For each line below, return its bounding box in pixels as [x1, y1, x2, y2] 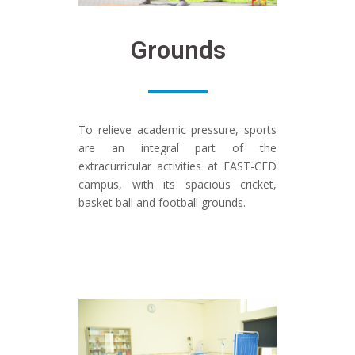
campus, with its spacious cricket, [78, 176, 277, 192]
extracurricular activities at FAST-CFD [78, 158, 277, 174]
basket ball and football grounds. [78, 194, 246, 210]
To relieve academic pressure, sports [78, 121, 277, 137]
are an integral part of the [78, 139, 277, 155]
